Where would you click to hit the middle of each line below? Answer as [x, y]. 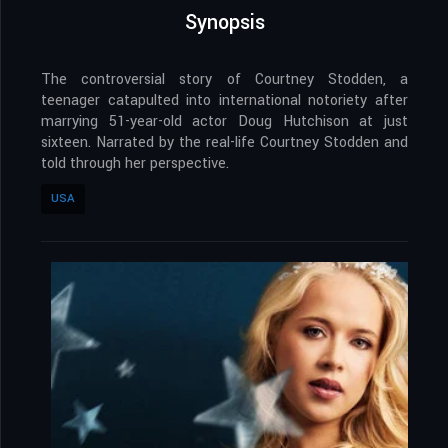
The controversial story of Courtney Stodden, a [224, 80]
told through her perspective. [135, 164]
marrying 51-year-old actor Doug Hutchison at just [224, 122]
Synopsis [224, 23]
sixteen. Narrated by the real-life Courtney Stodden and [224, 143]
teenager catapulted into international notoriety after [224, 101]
